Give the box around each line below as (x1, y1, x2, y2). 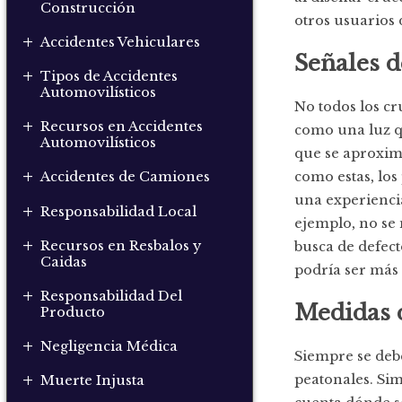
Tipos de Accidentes (40, 68, 179, 85)
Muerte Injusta (40, 372, 145, 389)
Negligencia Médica (40, 338, 179, 355)
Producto (40, 303, 106, 320)
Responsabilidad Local (40, 203, 197, 220)
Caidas (40, 253, 88, 270)
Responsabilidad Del (40, 287, 183, 304)
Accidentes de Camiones (40, 169, 211, 186)
